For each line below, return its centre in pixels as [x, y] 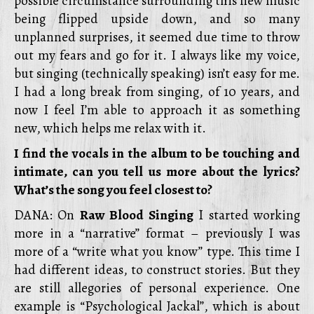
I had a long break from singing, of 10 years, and [157, 92]
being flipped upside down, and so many [157, 19]
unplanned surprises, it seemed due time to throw [157, 37]
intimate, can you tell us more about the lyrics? [157, 172]
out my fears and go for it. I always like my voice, [157, 55]
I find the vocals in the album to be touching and [157, 153]
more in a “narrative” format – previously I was [157, 233]
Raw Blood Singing [136, 215]
